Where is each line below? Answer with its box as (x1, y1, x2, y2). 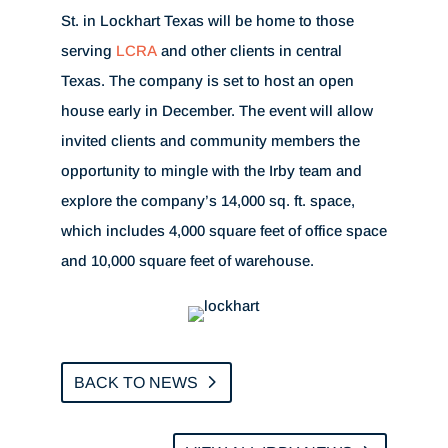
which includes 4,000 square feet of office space (60, 222, 387, 239)
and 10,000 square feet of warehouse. (60, 252, 314, 269)
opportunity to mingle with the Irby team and (60, 162, 362, 179)
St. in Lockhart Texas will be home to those (60, 12, 354, 29)
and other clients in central (156, 42, 342, 59)
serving (60, 42, 116, 59)
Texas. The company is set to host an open (60, 72, 354, 89)
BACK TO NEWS (73, 373, 198, 391)
